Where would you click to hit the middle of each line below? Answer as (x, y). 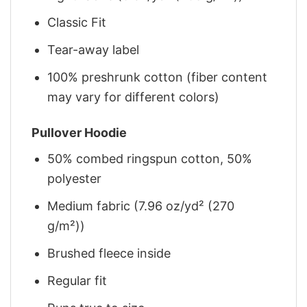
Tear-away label (94, 50)
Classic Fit (77, 23)
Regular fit (77, 280)
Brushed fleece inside (109, 253)
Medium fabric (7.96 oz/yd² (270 (141, 206)
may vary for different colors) (134, 97)
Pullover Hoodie (79, 133)
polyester (75, 179)
